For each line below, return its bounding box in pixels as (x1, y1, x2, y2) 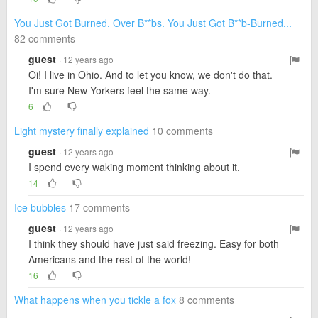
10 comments (152, 124, 213, 138)
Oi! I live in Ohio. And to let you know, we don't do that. (28, 67, 273, 82)
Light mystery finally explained (14, 124, 149, 138)
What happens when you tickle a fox (14, 292, 176, 307)
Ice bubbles (14, 200, 66, 214)
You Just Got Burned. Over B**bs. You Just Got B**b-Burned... (14, 16, 292, 30)
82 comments (14, 31, 75, 45)
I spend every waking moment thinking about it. (28, 160, 240, 174)
